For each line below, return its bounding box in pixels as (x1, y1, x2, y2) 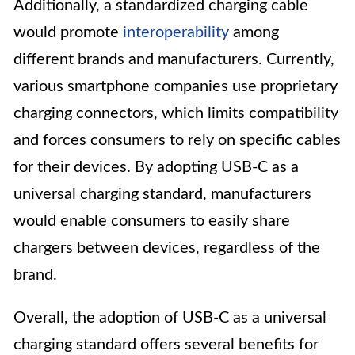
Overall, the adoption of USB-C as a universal (13, 310, 326, 326)
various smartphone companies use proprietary (13, 78, 338, 95)
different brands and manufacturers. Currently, (13, 52, 334, 68)
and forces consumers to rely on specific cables (13, 132, 341, 149)
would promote (13, 25, 123, 41)
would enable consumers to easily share (13, 213, 290, 230)
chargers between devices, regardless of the (13, 240, 320, 257)
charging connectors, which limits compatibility (13, 105, 338, 122)
